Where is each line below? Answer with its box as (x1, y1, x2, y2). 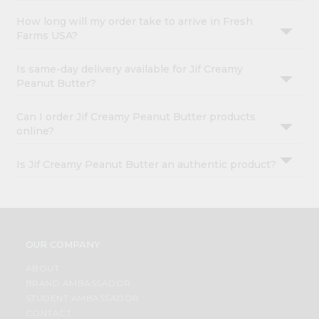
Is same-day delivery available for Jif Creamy (16, 63, 244, 76)
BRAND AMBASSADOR (25, 278, 131, 289)
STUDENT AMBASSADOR (25, 293, 140, 304)
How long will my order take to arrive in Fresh (16, 15, 253, 28)
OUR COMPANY (25, 239, 100, 251)
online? (16, 125, 55, 138)
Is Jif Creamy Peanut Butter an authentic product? (16, 158, 277, 172)
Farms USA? (16, 29, 78, 43)
